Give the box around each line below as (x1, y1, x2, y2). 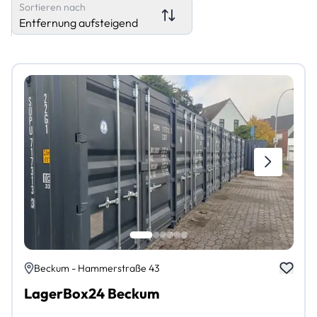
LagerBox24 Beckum (23, 284, 159, 302)
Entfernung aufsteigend (19, 15, 138, 30)
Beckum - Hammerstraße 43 (33, 261, 159, 275)
